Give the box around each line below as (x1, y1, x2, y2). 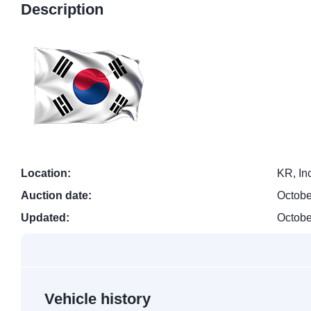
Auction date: (21, 190, 92, 202)
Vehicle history (44, 290, 151, 308)
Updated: (21, 212, 69, 224)
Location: (21, 167, 71, 180)
